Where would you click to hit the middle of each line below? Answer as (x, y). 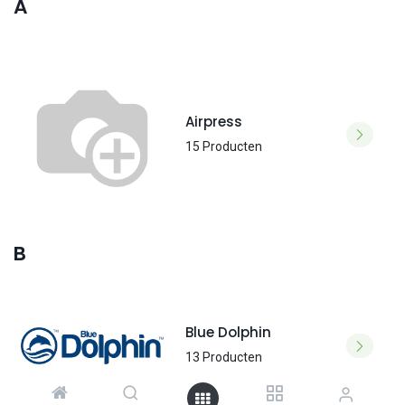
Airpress (214, 121)
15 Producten (224, 146)
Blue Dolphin (229, 333)
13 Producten (224, 358)
